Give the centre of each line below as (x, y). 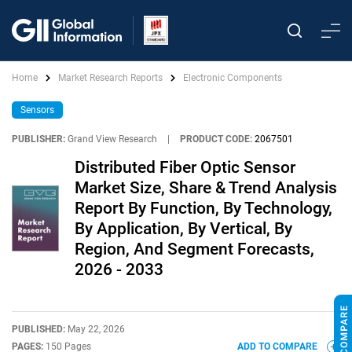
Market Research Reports (110, 78)
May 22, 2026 (96, 329)
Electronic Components (233, 78)
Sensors (37, 110)
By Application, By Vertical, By (183, 229)
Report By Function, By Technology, (203, 208)
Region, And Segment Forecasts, (194, 249)
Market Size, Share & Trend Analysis (206, 188)
